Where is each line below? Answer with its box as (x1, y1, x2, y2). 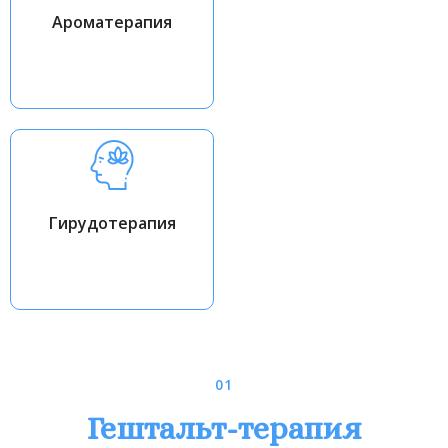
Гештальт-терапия (86, 409, 362, 446)
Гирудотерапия (48, 211, 176, 234)
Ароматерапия (52, 10, 172, 33)
